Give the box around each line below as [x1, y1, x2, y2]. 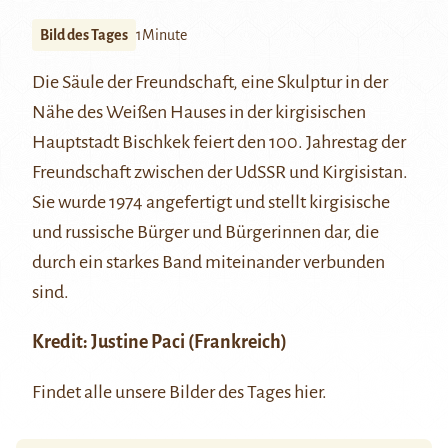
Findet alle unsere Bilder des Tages [32, 382, 294, 403]
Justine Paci [91, 332, 185, 353]
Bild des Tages [40, 27, 128, 44]
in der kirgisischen [226, 102, 366, 123]
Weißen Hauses [106, 102, 226, 123]
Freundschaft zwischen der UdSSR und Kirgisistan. [32, 162, 408, 183]
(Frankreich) [185, 332, 287, 353]
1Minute [136, 27, 187, 44]
